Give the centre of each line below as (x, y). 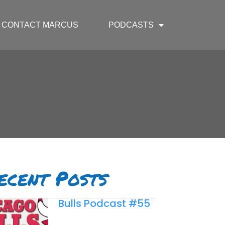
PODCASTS (131, 25)
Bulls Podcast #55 (104, 203)
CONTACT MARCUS (40, 25)
